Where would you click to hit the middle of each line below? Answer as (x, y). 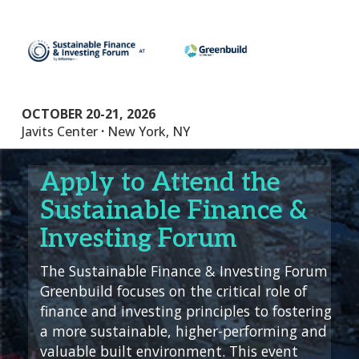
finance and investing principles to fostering (186, 311)
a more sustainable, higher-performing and (184, 331)
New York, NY (147, 131)
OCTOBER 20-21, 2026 (89, 113)
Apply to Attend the (160, 182)
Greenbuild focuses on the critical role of (173, 290)
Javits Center (61, 131)
